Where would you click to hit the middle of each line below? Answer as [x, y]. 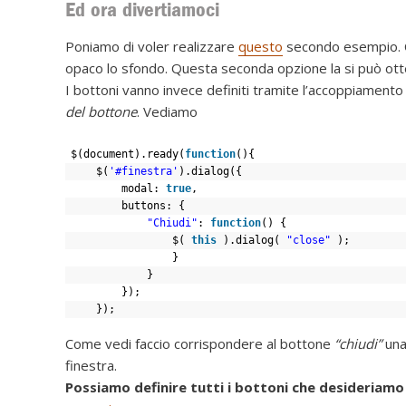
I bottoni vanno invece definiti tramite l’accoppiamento [234, 89]
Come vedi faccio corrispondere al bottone [200, 343]
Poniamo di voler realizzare [152, 46]
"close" [309, 240]
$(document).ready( [128, 154]
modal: [144, 188]
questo [261, 46]
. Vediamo [167, 111]
